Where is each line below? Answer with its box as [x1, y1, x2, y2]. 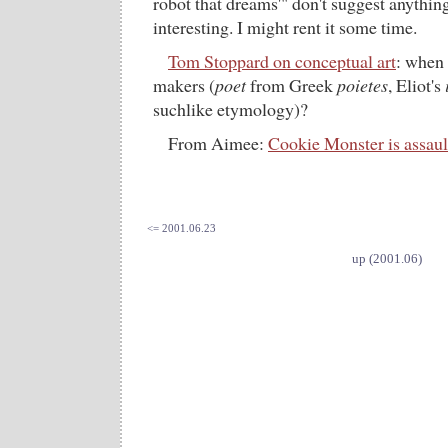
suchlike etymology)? [153, 97, 308, 121]
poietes [337, 73, 388, 97]
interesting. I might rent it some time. [153, 15, 417, 39]
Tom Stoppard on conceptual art [168, 49, 396, 73]
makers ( [153, 73, 215, 97]
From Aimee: [168, 131, 268, 155]
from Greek [246, 73, 337, 97]
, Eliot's [388, 73, 445, 97]
